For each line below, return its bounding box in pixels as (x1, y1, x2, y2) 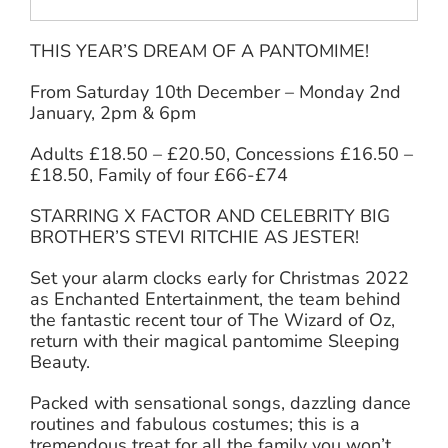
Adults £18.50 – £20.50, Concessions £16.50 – (30, 141, 414, 166)
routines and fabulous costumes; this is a (30, 411, 360, 436)
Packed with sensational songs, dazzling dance (30, 390, 412, 415)
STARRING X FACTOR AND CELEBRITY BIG (30, 203, 391, 228)
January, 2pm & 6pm (30, 100, 196, 125)
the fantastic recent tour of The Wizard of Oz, (30, 307, 395, 332)
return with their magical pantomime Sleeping (30, 328, 400, 353)
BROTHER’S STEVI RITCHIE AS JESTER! (30, 224, 359, 249)
